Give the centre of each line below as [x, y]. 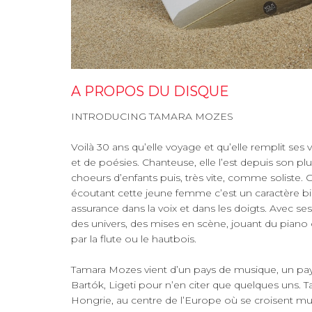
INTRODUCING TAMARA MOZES [152, 116]
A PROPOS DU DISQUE [150, 91]
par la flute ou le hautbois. [134, 239]
